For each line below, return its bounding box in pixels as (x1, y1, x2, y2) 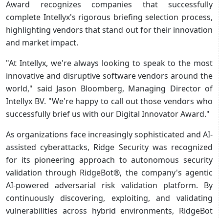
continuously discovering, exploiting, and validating (6, 192, 213, 203)
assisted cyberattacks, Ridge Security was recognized (6, 141, 213, 153)
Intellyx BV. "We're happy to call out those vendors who (6, 95, 213, 107)
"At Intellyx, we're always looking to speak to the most (6, 57, 213, 68)
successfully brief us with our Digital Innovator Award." (6, 108, 210, 119)
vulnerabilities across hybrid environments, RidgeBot (6, 205, 213, 216)
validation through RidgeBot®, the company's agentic (6, 167, 213, 178)
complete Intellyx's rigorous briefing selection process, (6, 11, 213, 22)
